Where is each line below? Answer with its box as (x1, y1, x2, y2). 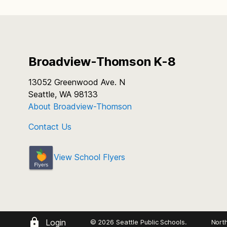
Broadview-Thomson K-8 (28, 54, 176, 69)
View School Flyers (54, 152, 125, 163)
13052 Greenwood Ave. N (28, 77, 125, 87)
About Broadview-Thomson (28, 101, 132, 111)
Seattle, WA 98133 (28, 89, 98, 99)
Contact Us (28, 122, 71, 132)
